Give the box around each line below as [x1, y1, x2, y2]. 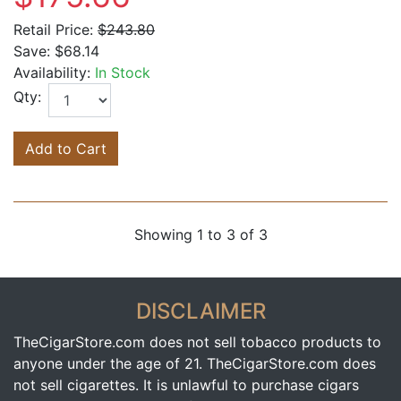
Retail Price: [13, 21, 93, 39]
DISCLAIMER [135, 298, 266, 325]
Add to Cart [25, 140, 107, 158]
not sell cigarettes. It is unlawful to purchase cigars [13, 376, 359, 395]
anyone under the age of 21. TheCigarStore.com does [13, 354, 376, 373]
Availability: [13, 64, 90, 82]
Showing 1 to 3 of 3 [133, 226, 268, 244]
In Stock [95, 64, 150, 82]
